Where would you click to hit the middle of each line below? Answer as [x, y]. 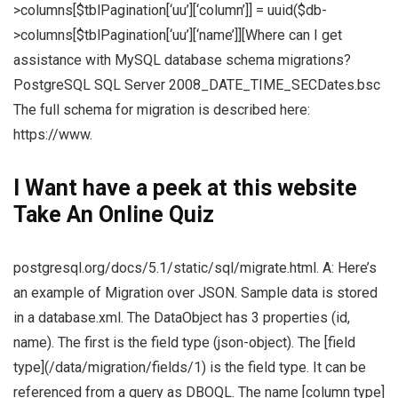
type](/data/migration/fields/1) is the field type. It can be [190, 368]
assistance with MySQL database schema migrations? [182, 60]
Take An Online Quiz [114, 215]
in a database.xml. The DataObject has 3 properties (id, [182, 318]
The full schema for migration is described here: [162, 110]
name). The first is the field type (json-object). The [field [184, 343]
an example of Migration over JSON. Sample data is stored [195, 293]
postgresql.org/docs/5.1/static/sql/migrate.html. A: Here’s [195, 268]
